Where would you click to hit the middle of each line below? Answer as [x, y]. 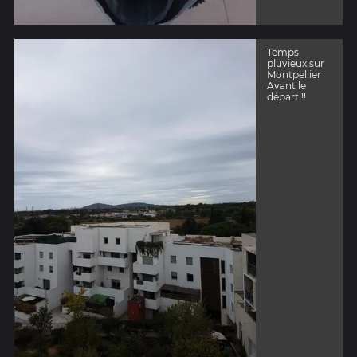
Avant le [286, 85]
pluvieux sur [295, 63]
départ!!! [286, 96]
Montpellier [294, 74]
